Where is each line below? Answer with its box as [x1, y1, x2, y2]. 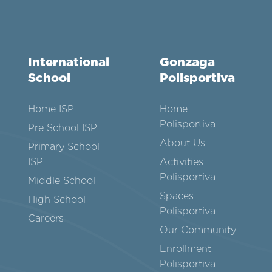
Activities [160, 156, 204, 168]
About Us [160, 137, 206, 149]
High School [27, 194, 86, 206]
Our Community [160, 224, 237, 236]
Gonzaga [160, 54, 216, 69]
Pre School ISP [27, 122, 97, 134]
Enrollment [160, 243, 212, 255]
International [27, 54, 109, 69]
